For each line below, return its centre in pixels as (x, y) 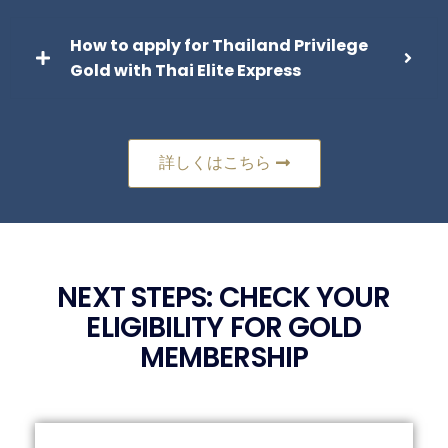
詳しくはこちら (214, 163)
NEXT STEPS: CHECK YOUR (224, 298)
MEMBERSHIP (223, 358)
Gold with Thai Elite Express (185, 71)
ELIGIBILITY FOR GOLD (224, 328)
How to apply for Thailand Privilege (219, 46)
